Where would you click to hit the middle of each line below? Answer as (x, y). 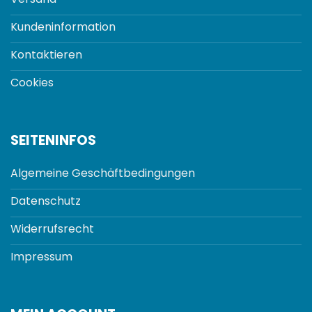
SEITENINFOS (53, 140)
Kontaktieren (46, 55)
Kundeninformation (63, 27)
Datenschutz (46, 201)
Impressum (41, 257)
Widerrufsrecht (52, 229)
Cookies (32, 83)
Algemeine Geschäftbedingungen (103, 173)
